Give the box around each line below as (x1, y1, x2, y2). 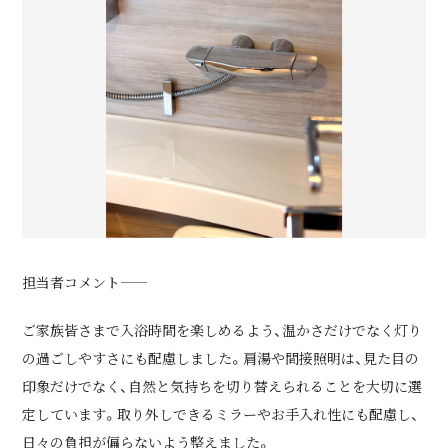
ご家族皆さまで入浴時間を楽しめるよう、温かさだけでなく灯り (22, 319, 423, 340)
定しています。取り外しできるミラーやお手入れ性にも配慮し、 (22, 403, 420, 424)
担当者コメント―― (22, 271, 121, 292)
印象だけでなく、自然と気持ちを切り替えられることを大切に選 (22, 375, 423, 396)
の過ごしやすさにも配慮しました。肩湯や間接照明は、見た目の (22, 347, 420, 368)
